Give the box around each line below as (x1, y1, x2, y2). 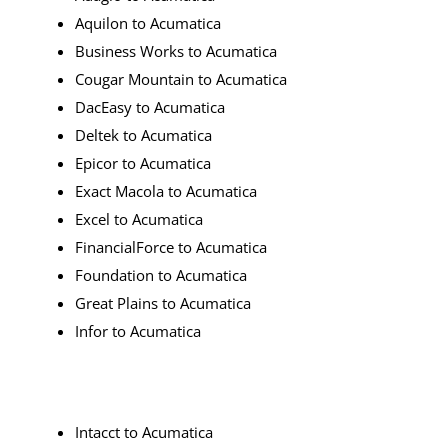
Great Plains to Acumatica (75, 293, 251, 314)
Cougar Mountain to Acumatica (75, 69, 287, 90)
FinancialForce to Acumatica (75, 237, 267, 258)
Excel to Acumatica (75, 209, 203, 230)
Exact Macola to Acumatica (75, 181, 257, 202)
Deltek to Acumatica (75, 125, 212, 146)
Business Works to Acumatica (75, 41, 277, 62)
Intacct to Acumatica (75, 421, 213, 442)
